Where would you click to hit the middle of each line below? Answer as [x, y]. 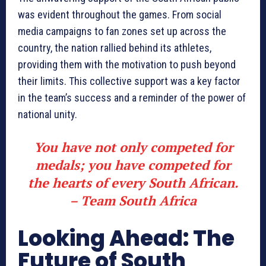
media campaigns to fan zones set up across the [122, 31]
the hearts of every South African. [133, 183]
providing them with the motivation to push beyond [127, 65]
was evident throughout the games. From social [120, 15]
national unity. [47, 115]
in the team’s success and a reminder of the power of [132, 98]
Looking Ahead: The [126, 239]
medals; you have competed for [133, 165]
